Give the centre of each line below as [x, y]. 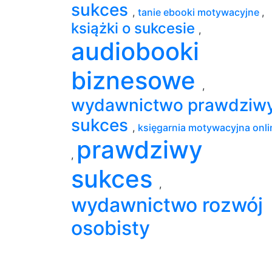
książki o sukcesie [135, 28]
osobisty [110, 228]
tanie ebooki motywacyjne [200, 12]
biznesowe [137, 80]
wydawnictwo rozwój [167, 205]
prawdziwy [140, 149]
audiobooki [135, 51]
